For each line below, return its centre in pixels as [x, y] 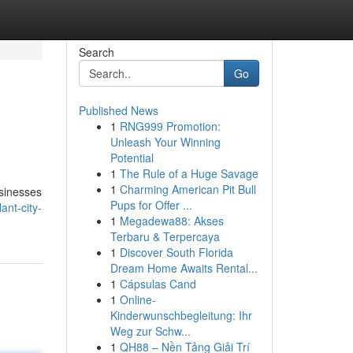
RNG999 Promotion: [170, 126]
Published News [118, 110]
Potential [132, 158]
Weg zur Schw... [150, 331]
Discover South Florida [176, 252]
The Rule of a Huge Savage [189, 173]
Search [96, 52]
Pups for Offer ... [151, 205]
